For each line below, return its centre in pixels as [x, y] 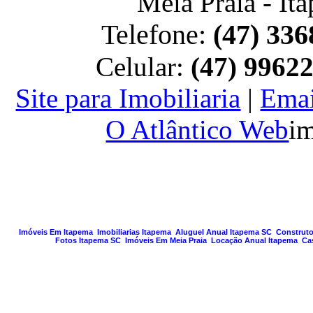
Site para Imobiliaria [128, 98]
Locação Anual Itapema [254, 240]
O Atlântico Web [197, 130]
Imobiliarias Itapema [134, 232]
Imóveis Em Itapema [56, 232]
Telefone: [158, 35]
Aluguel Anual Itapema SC [224, 232]
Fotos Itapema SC [88, 240]
